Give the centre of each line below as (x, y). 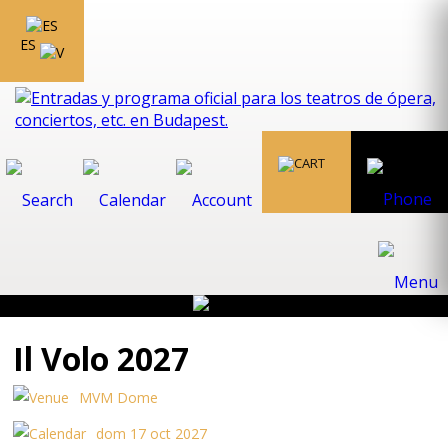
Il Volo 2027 (101, 358)
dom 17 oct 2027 (152, 433)
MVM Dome (119, 397)
